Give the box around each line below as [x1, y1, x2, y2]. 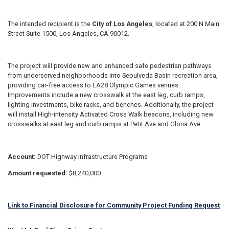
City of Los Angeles [92, 19, 152, 28]
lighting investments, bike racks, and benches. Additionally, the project [8, 101, 214, 109]
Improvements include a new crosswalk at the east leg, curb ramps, [8, 91, 205, 99]
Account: [8, 152, 37, 161]
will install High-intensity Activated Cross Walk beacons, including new [8, 110, 214, 119]
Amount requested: [8, 169, 69, 177]
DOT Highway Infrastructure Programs [37, 152, 148, 161]
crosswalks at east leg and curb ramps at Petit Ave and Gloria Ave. [8, 120, 202, 128]
